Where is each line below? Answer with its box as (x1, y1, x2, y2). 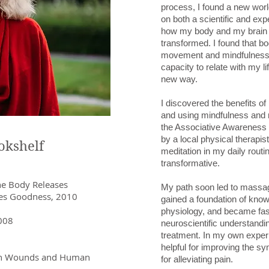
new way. (161, 74, 198, 84)
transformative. (161, 158, 220, 168)
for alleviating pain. (161, 254, 233, 264)
